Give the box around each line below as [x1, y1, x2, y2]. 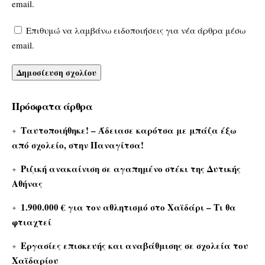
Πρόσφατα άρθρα [12, 98, 92, 114]
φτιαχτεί [12, 215, 51, 228]
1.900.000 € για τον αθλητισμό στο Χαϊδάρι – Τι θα [21, 200, 237, 214]
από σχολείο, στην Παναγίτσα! [12, 138, 144, 151]
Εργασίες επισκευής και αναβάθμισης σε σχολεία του [21, 238, 249, 252]
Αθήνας [12, 176, 43, 190]
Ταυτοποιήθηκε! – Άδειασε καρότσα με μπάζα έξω [21, 123, 237, 137]
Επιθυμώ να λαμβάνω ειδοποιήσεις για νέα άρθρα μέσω [26, 24, 245, 36]
